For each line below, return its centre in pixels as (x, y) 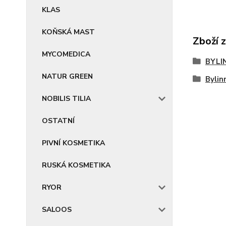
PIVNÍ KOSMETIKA (73, 143)
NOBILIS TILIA (66, 99)
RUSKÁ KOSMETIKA (76, 165)
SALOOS (57, 210)
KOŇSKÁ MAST (68, 32)
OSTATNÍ (58, 121)
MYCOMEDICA (66, 54)
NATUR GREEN (67, 76)
